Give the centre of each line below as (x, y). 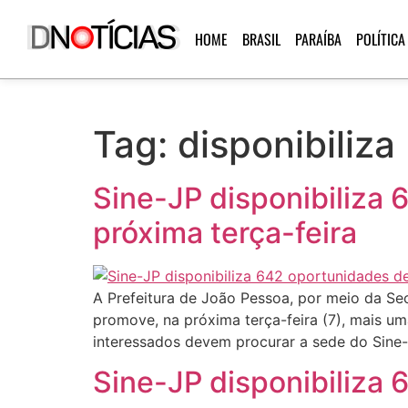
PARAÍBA (318, 39)
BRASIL (261, 39)
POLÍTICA (380, 39)
